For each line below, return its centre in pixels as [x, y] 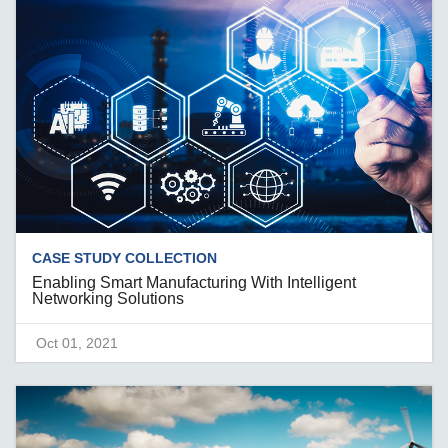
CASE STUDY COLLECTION [125, 258]
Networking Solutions [108, 299]
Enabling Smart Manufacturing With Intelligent [194, 283]
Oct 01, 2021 [77, 343]
